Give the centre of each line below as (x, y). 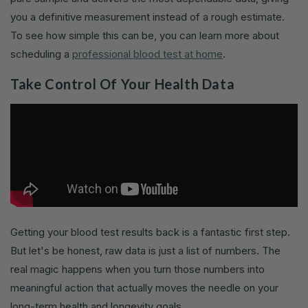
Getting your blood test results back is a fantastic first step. (150, 232)
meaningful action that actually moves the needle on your (144, 288)
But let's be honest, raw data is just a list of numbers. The (145, 251)
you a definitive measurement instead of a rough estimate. (147, 17)
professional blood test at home (147, 54)
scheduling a (41, 54)
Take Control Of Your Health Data (123, 84)
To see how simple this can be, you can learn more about (145, 36)
